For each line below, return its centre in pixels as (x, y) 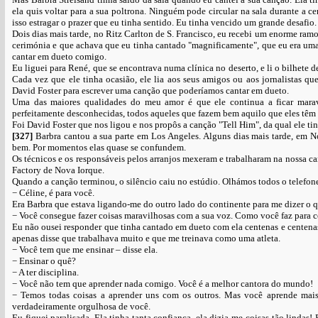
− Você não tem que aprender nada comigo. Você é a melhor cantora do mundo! (163, 284)
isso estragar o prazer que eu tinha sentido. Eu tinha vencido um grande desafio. (164, 22)
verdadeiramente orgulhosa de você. (81, 306)
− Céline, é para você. (53, 193)
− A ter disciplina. (45, 272)
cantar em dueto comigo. (59, 56)
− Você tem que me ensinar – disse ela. (85, 250)
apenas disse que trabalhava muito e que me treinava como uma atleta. (146, 238)
